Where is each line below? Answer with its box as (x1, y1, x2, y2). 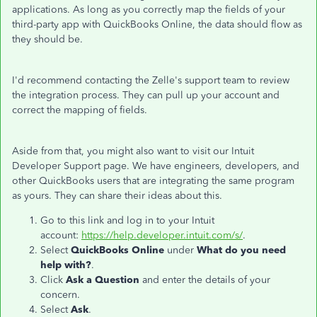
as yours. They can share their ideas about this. (12, 190, 222, 202)
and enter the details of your (142, 274, 270, 286)
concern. (40, 289, 80, 301)
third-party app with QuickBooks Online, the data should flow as (12, 18, 302, 30)
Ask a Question (66, 274, 142, 286)
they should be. (12, 33, 83, 45)
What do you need (197, 244, 286, 256)
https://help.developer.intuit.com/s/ (81, 229, 243, 241)
